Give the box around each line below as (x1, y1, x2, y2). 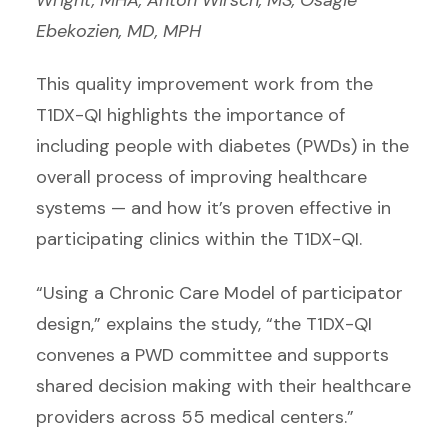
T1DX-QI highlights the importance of (36, 103, 345, 128)
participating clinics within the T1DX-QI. (36, 227, 367, 252)
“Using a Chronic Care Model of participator (36, 280, 403, 305)
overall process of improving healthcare (36, 165, 367, 190)
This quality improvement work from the (36, 72, 373, 97)
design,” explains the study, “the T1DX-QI (36, 311, 372, 336)
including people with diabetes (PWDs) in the (36, 134, 409, 159)
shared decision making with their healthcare (36, 373, 411, 398)
